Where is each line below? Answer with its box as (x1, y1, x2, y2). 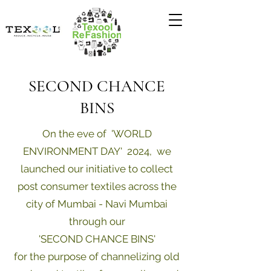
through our (68, 215, 125, 227)
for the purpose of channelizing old (14, 250, 180, 263)
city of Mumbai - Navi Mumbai (26, 198, 168, 210)
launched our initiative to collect (21, 163, 173, 175)
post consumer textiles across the (17, 180, 177, 192)
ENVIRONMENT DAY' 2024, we (22, 145, 171, 157)
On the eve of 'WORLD (42, 128, 152, 140)
